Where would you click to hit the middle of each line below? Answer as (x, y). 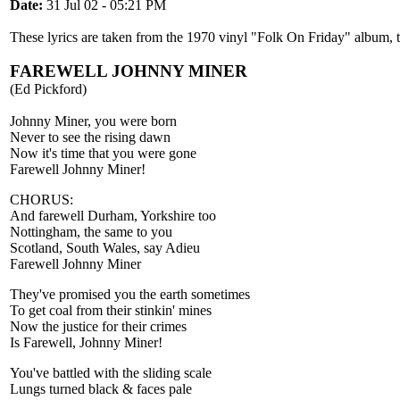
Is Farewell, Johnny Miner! (86, 342)
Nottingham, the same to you (91, 232)
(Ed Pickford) (48, 89)
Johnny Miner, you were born (93, 121)
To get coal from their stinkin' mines (111, 310)
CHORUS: (42, 200)
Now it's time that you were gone (103, 153)
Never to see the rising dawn (90, 137)
